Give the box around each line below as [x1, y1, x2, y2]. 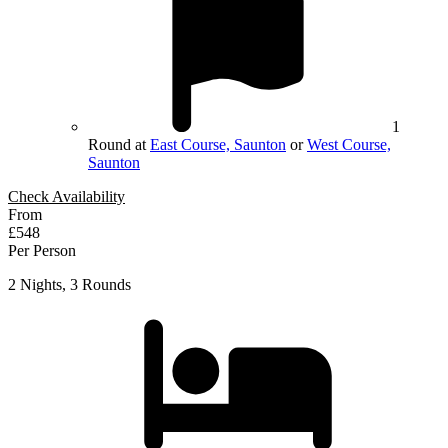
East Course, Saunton [150, 135, 286, 153]
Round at [88, 135, 150, 153]
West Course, [307, 135, 391, 153]
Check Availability [8, 187, 125, 205]
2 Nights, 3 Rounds [8, 275, 131, 293]
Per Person [8, 241, 76, 259]
